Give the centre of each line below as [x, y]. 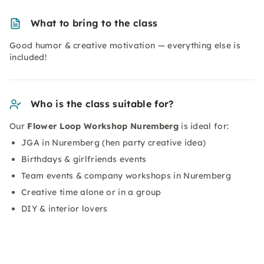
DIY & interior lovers [65, 209]
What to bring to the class [94, 23]
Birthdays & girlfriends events [84, 159]
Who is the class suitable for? [102, 104]
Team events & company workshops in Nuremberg [126, 176]
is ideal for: [204, 126]
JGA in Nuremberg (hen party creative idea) [114, 143]
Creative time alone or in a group [91, 192]
